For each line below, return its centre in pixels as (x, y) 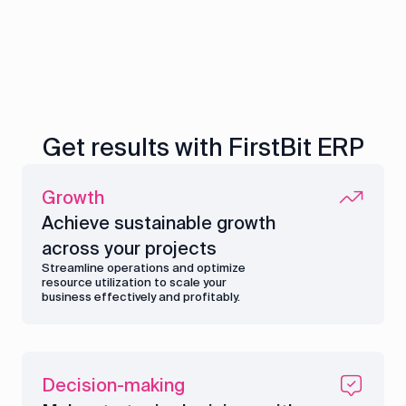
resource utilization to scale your (135, 283)
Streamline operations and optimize (144, 268)
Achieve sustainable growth (159, 223)
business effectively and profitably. (141, 297)
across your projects (130, 249)
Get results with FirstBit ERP (203, 147)
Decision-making (114, 386)
